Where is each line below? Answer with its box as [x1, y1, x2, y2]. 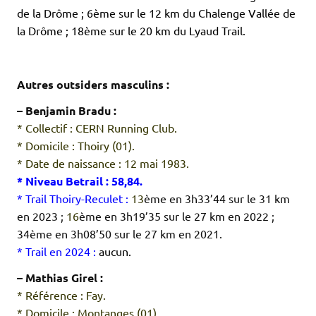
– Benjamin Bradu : [17, 103, 116, 119]
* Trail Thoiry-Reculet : [17, 191, 128, 206]
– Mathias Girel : [17, 270, 103, 286]
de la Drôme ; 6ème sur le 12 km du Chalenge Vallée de [17, 6, 296, 20]
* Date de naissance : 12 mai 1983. [17, 156, 189, 171]
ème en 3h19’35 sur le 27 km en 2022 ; [79, 209, 274, 224]
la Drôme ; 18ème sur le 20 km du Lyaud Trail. [17, 23, 245, 38]
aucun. [99, 244, 131, 259]
